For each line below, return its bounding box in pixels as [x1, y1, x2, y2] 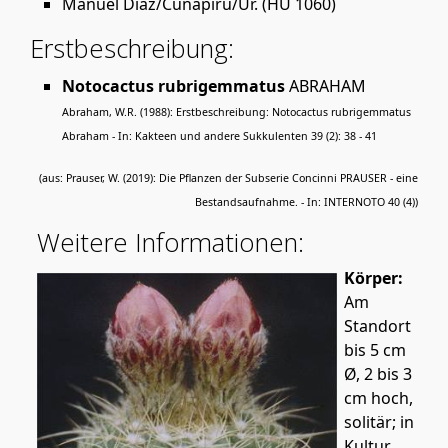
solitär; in [344, 410, 414, 433]
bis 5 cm [344, 338, 406, 361]
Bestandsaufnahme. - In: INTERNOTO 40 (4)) [195, 194, 418, 209]
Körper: [344, 266, 403, 289]
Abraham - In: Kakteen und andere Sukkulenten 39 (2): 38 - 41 [62, 128, 377, 143]
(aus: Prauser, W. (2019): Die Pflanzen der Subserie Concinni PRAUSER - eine [36, 170, 418, 185]
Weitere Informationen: [30, 224, 304, 260]
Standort [344, 314, 411, 337]
